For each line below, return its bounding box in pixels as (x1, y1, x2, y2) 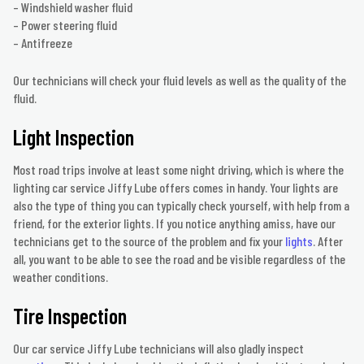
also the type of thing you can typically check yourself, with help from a (13, 197, 349, 214)
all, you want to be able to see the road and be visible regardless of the (13, 251, 345, 267)
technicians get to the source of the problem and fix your (13, 233, 285, 249)
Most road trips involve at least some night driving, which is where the (13, 162, 344, 178)
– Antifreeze (13, 35, 72, 51)
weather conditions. (13, 269, 108, 285)
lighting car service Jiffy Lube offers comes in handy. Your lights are (13, 180, 338, 196)
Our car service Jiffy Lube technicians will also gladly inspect (13, 340, 304, 357)
